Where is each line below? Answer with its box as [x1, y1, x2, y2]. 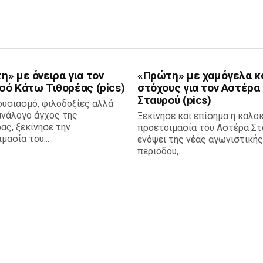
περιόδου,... [137, 146, 184, 157]
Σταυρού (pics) [137, 93, 211, 107]
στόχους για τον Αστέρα [137, 81, 260, 95]
